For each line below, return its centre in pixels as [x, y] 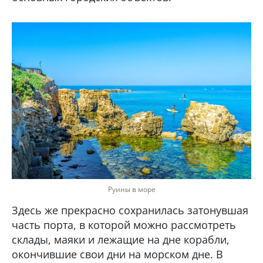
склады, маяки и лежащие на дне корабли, [121, 240]
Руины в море [131, 190]
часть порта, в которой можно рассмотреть [124, 225]
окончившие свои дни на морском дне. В [117, 254]
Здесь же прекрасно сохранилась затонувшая [130, 210]
